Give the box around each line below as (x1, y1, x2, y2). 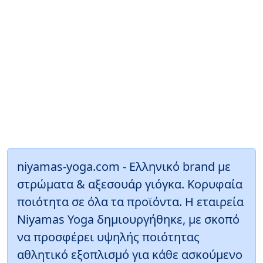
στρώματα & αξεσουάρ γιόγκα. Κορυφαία (17, 176, 242, 192)
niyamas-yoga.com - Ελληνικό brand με (17, 158, 231, 174)
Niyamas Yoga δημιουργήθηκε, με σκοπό (17, 211, 240, 227)
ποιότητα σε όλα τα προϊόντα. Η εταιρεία (17, 193, 244, 210)
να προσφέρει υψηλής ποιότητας (17, 228, 200, 245)
